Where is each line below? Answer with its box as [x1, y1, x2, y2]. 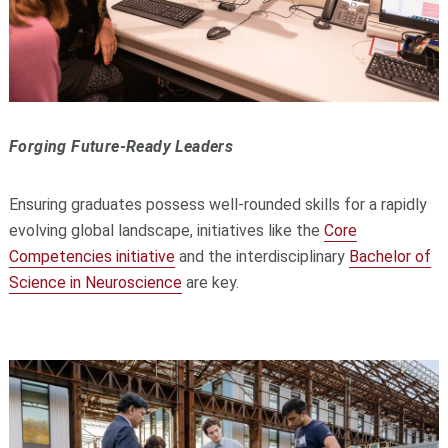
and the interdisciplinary [174, 247, 349, 267]
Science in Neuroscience [8, 273, 182, 293]
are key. [181, 273, 239, 293]
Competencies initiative [8, 247, 175, 267]
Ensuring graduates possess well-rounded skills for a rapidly [8, 195, 427, 215]
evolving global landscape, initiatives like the [8, 221, 324, 241]
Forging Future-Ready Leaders [8, 137, 234, 157]
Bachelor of [348, 247, 431, 267]
